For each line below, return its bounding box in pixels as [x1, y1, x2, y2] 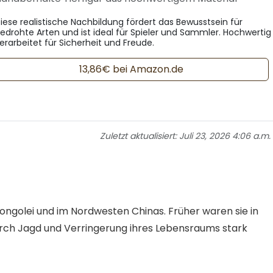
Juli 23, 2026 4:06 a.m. [179, 129, 271, 142]
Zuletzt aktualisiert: [100, 129, 179, 142]
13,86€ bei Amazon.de [79, 62, 184, 77]
